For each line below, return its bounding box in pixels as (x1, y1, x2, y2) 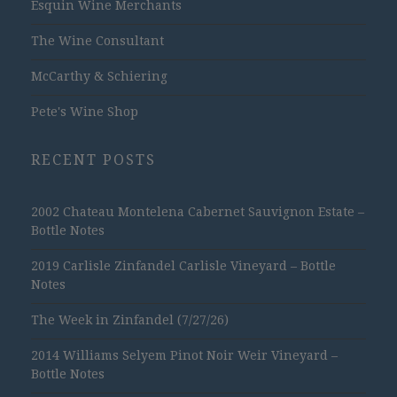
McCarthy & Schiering (31, 68, 167, 83)
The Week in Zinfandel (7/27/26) (31, 312, 229, 327)
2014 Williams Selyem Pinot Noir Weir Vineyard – (31, 347, 338, 362)
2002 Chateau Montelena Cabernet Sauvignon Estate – (31, 204, 364, 219)
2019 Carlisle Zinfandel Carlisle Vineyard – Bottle (31, 258, 336, 273)
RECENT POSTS (31, 151, 156, 168)
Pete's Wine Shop (31, 104, 138, 119)
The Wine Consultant (31, 33, 164, 48)
